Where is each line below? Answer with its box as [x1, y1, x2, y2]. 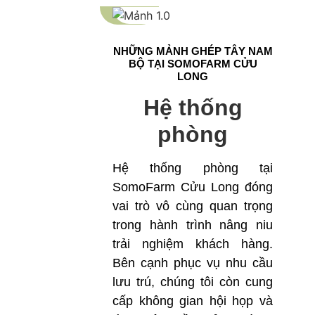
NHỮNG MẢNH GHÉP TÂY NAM [112, 45, 273, 58]
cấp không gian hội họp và [112, 294, 273, 309]
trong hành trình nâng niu [112, 218, 273, 233]
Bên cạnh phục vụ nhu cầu [112, 256, 273, 271]
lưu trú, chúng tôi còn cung [112, 275, 273, 290]
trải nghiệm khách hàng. [112, 237, 273, 252]
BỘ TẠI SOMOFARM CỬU [128, 58, 257, 70]
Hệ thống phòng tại [112, 161, 273, 176]
